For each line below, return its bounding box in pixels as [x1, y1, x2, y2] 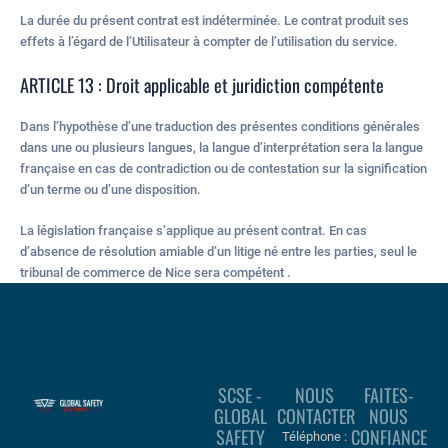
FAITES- [363, 380, 414, 408]
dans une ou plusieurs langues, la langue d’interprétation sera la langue [20, 139, 423, 155]
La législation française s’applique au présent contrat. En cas [20, 223, 367, 239]
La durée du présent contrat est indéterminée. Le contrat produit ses [20, 13, 409, 29]
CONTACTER [277, 401, 356, 429]
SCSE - [218, 380, 263, 408]
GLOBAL [213, 401, 267, 429]
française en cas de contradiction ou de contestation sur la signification [20, 160, 427, 176]
